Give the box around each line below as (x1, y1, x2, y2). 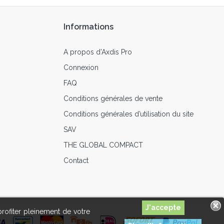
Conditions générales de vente (63, 94, 162, 103)
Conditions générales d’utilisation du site (63, 110, 193, 118)
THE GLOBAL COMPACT (63, 141, 143, 149)
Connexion (63, 63, 98, 72)
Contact (63, 156, 88, 165)
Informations (63, 22, 113, 32)
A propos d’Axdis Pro (63, 48, 132, 56)
